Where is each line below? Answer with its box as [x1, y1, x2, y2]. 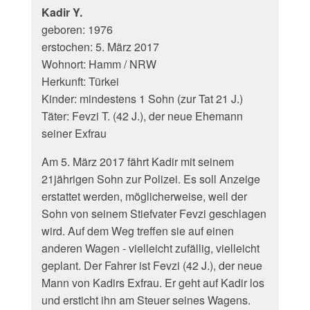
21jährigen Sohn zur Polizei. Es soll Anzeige [42, 171, 260, 187]
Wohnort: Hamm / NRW [42, 56, 156, 72]
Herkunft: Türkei [42, 73, 119, 89]
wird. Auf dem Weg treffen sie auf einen [42, 223, 234, 239]
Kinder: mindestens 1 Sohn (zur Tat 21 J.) [42, 91, 243, 107]
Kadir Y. [42, 4, 82, 20]
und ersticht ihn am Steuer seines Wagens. [42, 292, 250, 308]
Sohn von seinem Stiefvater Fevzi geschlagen [42, 206, 266, 221]
